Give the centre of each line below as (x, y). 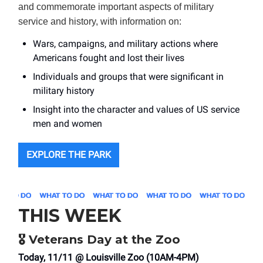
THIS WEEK (70, 216)
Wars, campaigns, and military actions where (125, 44)
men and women (68, 124)
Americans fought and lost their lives (109, 58)
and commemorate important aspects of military (116, 7)
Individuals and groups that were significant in (128, 77)
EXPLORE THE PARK (69, 155)
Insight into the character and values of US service (136, 110)
